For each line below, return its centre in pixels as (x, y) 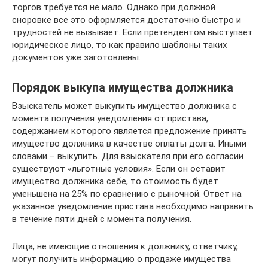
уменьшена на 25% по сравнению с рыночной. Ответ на (127, 194)
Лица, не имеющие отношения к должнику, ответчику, (125, 246)
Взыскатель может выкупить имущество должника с (124, 106)
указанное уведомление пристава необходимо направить (133, 206)
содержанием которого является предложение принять (130, 131)
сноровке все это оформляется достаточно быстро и (127, 20)
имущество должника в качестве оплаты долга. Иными (129, 144)
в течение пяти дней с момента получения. (102, 219)
